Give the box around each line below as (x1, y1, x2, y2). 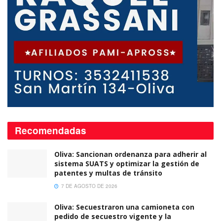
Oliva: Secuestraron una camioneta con (54, 202, 194, 212)
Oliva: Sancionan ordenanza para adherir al (54, 149, 207, 159)
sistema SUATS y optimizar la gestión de (54, 158, 199, 168)
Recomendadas (15, 123, 86, 137)
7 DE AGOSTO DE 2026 (60, 182, 117, 189)
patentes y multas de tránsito (54, 168, 162, 178)
